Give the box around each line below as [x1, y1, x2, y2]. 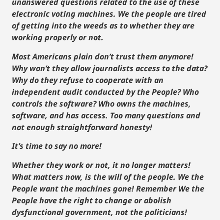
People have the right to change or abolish [12, 194, 171, 206]
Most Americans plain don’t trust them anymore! [12, 51, 193, 62]
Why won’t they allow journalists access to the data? [12, 62, 207, 74]
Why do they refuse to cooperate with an [12, 74, 164, 85]
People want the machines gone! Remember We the [12, 183, 204, 194]
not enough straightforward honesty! [12, 121, 152, 133]
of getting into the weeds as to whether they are [12, 20, 194, 31]
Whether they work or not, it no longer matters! [12, 159, 191, 170]
